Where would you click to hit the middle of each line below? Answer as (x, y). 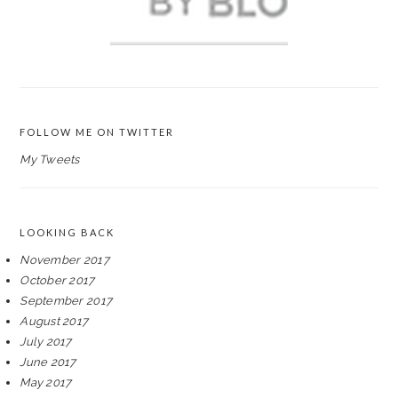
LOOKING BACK (68, 232)
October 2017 (57, 280)
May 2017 (46, 382)
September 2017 (66, 301)
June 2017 (48, 362)
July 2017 (46, 342)
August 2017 (54, 321)
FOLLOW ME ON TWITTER (97, 132)
